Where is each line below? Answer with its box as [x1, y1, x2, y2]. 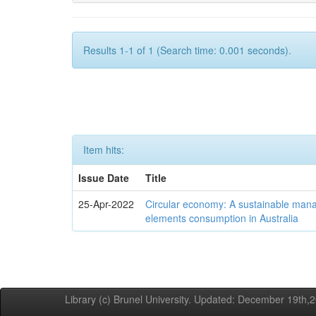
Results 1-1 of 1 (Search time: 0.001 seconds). [83, 43, 291, 57]
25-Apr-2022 [78, 197, 135, 211]
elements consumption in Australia [145, 211, 299, 225]
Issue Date [78, 171, 130, 185]
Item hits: [83, 142, 124, 157]
